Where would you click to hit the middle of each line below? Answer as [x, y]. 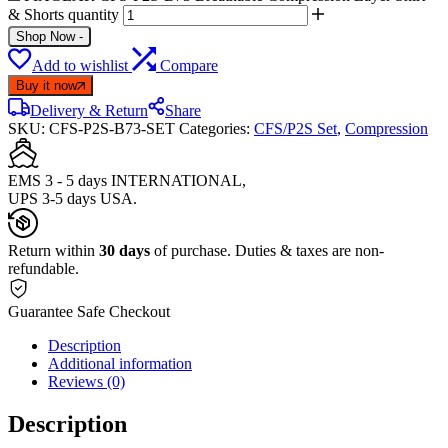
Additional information [120, 363]
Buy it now [46, 85]
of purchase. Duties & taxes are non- [267, 250]
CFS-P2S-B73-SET [114, 128]
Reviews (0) [86, 381]
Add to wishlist [80, 65]
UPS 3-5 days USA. [72, 198]
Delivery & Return [89, 110]
